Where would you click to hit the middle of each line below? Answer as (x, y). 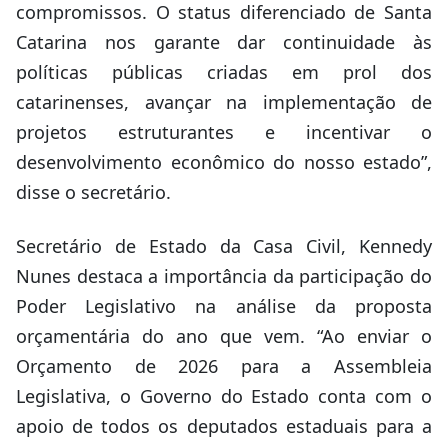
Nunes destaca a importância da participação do (224, 276)
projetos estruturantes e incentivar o (224, 132)
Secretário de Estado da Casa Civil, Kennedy (224, 246)
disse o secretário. (93, 192)
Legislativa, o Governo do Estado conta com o (224, 396)
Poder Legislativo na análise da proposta (224, 306)
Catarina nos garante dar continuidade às (224, 42)
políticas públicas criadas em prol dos (224, 72)
